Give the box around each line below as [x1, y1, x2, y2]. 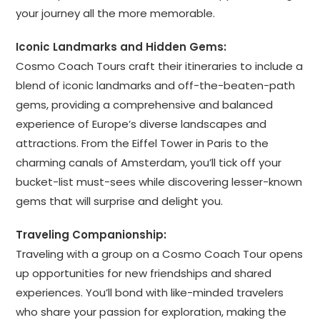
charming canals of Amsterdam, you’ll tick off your [16, 154, 282, 170]
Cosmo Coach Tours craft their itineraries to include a [16, 58, 304, 74]
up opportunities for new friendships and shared [16, 265, 272, 281]
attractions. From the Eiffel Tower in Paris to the [16, 135, 269, 151]
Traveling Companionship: [16, 226, 167, 242]
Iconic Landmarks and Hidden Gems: [16, 39, 227, 54]
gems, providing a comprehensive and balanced [16, 96, 274, 112]
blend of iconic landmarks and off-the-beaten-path [16, 77, 296, 93]
